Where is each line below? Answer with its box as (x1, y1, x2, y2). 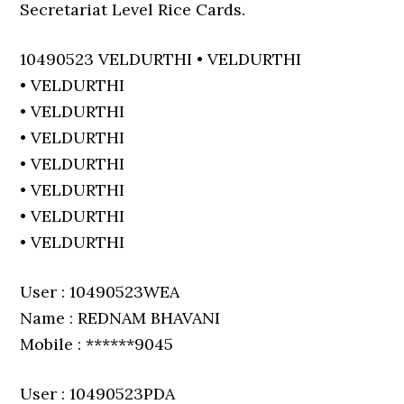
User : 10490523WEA (20, 281, 180, 302)
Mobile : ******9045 (20, 334, 174, 354)
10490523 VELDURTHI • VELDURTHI (20, 49, 302, 69)
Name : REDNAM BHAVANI (20, 308, 221, 328)
